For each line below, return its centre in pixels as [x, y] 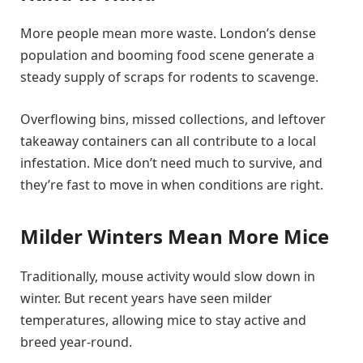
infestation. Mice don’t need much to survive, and [171, 162]
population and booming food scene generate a [167, 56]
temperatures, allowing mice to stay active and [163, 320]
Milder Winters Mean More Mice [175, 237]
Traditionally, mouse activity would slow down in [168, 277]
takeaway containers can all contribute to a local [168, 141]
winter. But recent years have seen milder [146, 299]
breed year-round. [76, 342]
